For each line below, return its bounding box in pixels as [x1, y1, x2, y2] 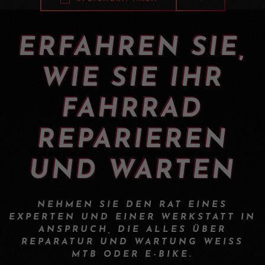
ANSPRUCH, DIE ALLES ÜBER [38, 225, 227, 234]
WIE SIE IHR [41, 66, 224, 92]
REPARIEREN [37, 127, 228, 154]
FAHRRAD [62, 96, 203, 123]
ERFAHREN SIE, [18, 35, 247, 62]
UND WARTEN [29, 158, 236, 185]
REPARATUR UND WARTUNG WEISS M [21, 237, 244, 247]
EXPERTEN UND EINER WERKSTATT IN [9, 212, 256, 222]
